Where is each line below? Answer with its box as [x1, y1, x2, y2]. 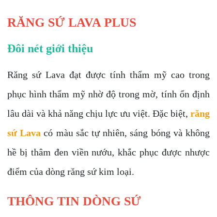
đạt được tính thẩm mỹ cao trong [69, 69, 210, 80]
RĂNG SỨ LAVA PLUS [7, 15, 136, 30]
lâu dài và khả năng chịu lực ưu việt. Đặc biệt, [7, 108, 190, 119]
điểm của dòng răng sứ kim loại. [7, 166, 134, 177]
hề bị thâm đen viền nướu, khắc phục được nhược [7, 147, 210, 157]
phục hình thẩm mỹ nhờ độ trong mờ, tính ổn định [7, 89, 210, 99]
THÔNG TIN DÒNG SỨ [7, 194, 141, 208]
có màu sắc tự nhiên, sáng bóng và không [44, 127, 210, 138]
